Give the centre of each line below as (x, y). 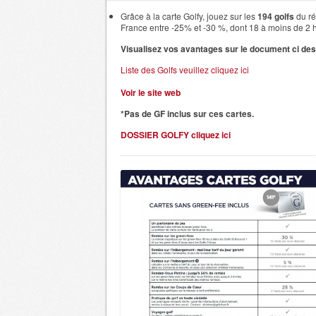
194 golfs (276, 16)
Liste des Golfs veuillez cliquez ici (185, 69)
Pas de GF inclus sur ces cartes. (189, 114)
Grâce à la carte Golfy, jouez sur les (189, 16)
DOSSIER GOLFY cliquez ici (176, 135)
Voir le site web (151, 92)
